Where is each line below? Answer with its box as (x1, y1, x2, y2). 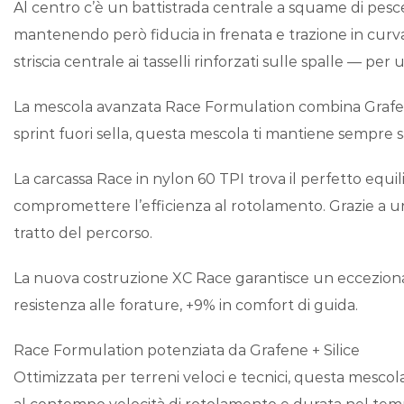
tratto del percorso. (14, 225, 152, 243)
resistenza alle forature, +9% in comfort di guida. (14, 297, 358, 315)
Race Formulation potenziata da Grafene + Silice (14, 342, 360, 360)
